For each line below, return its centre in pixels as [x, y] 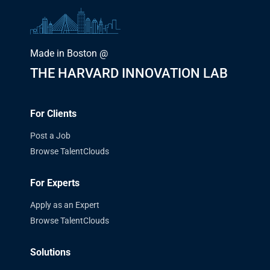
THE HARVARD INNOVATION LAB [129, 73]
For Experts [55, 183]
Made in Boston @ [69, 53]
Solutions [50, 252]
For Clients [53, 113]
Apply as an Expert [65, 205]
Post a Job [50, 135]
